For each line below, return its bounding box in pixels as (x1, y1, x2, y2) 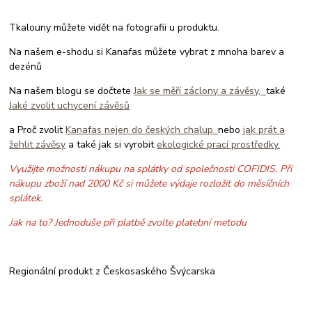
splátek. (9, 191, 46, 205)
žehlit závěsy (9, 137, 66, 151)
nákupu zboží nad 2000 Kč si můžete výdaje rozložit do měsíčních (9, 176, 290, 190)
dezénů (9, 59, 42, 73)
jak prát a (243, 123, 286, 136)
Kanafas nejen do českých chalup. (65, 123, 219, 136)
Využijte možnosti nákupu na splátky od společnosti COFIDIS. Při (9, 162, 292, 175)
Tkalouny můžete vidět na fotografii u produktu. (9, 20, 220, 34)
